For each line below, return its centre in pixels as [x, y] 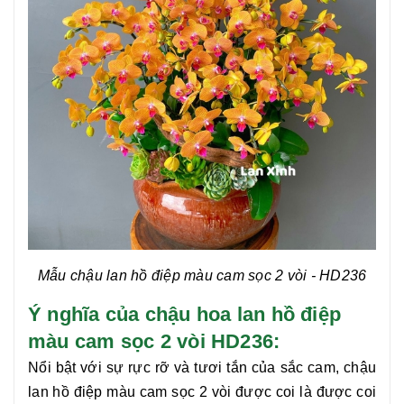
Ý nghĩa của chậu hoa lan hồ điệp [185, 315]
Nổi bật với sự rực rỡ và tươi [125, 368]
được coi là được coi [304, 392]
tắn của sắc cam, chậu [302, 368]
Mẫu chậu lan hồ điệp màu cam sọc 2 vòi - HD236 [202, 276]
